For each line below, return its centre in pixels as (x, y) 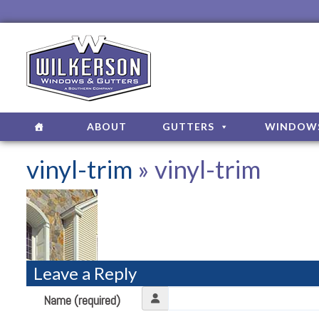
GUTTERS (188, 126)
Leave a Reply (85, 273)
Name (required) (82, 300)
